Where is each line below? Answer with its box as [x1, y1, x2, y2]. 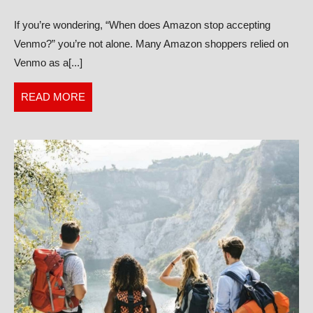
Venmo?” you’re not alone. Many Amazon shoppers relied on [14, 37, 289, 50]
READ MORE [21, 90, 85, 103]
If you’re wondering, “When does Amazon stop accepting [14, 18, 270, 31]
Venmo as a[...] [14, 56, 82, 68]
